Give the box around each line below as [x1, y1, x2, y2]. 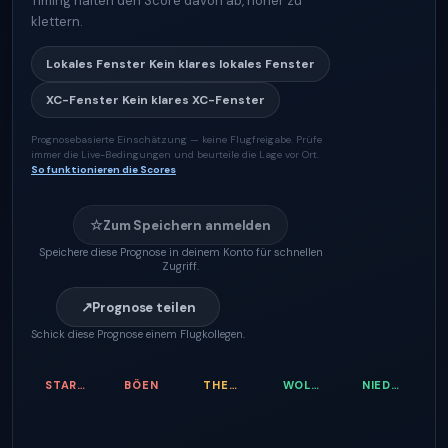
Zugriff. [162, 259, 199, 273]
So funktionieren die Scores [31, 163, 176, 176]
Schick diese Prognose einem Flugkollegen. [31, 327, 245, 341]
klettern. [31, 13, 83, 30]
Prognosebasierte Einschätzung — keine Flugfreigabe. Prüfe [31, 133, 322, 146]
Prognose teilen [92, 298, 196, 316]
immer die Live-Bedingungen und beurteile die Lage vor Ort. [31, 148, 319, 161]
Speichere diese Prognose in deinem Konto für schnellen [38, 245, 323, 259]
